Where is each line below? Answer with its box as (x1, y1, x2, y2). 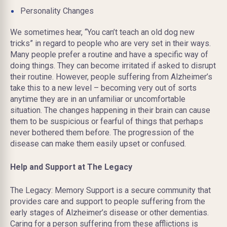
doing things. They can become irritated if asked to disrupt (10, 60, 216, 70)
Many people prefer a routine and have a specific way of (10, 49, 208, 59)
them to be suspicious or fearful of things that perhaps (10, 116, 203, 126)
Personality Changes (20, 6, 94, 16)
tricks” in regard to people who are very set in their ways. (10, 38, 211, 48)
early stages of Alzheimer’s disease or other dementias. (10, 207, 209, 217)
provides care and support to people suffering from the (10, 196, 205, 206)
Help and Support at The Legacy (10, 162, 132, 172)
